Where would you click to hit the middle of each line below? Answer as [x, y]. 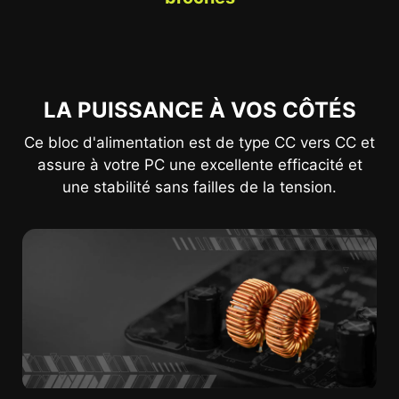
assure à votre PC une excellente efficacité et [199, 165]
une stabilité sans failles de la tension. [199, 187]
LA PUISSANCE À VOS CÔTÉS [199, 110]
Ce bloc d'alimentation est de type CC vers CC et [199, 143]
